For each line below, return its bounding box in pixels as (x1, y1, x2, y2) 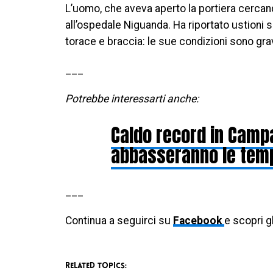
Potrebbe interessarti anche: (65, 92, 199, 105)
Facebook (173, 214, 224, 227)
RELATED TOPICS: (65, 261, 127, 270)
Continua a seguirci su (65, 214, 173, 227)
